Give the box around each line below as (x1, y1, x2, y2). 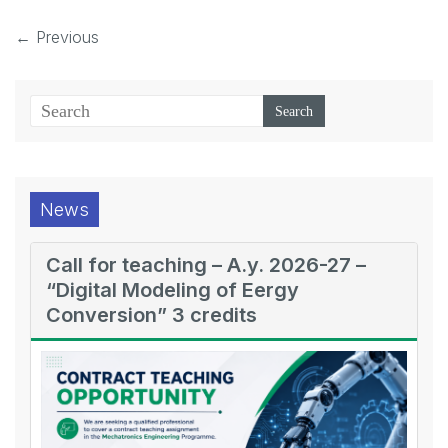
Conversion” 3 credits (46, 303, 257, 328)
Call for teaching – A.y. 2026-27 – (46, 253, 366, 278)
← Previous (15, 27, 99, 48)
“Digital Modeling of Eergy (46, 278, 299, 303)
